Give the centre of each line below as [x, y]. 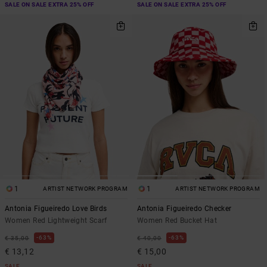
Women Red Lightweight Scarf [56, 221]
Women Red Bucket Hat [177, 221]
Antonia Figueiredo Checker [184, 209]
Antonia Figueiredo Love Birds [56, 209]
